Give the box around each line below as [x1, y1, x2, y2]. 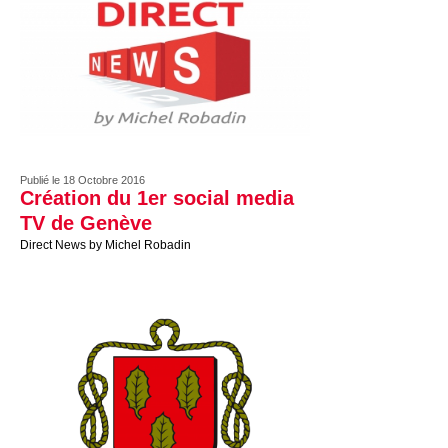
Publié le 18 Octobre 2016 [20, 174, 145, 186]
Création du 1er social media [20, 187, 294, 209]
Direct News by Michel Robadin [20, 238, 191, 252]
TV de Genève [20, 212, 152, 234]
